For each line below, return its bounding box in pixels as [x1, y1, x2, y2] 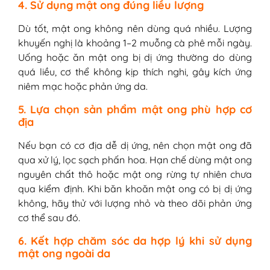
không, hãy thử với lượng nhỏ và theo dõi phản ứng [18, 196, 252, 209]
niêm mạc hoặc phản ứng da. [18, 80, 148, 92]
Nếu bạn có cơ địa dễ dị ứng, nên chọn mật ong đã [18, 139, 252, 151]
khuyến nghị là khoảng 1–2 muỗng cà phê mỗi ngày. [18, 36, 252, 49]
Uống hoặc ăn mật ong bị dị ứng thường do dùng [18, 51, 252, 63]
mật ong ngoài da [18, 246, 110, 260]
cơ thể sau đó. [18, 211, 80, 224]
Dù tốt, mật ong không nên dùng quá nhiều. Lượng [18, 22, 252, 34]
